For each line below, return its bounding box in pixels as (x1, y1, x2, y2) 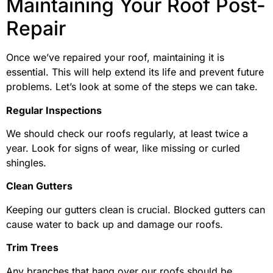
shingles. (6, 156, 46, 169)
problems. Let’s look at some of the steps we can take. (6, 80, 258, 93)
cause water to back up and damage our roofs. (6, 218, 223, 230)
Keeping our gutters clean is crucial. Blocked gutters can (6, 203, 265, 216)
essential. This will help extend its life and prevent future (6, 66, 264, 79)
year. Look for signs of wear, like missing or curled (6, 141, 240, 154)
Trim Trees (6, 241, 58, 254)
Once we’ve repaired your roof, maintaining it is (6, 51, 224, 64)
